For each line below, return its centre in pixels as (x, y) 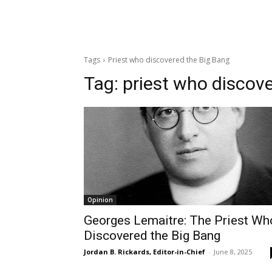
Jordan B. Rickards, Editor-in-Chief (144, 252)
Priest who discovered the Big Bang (169, 60)
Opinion (100, 200)
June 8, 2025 (233, 252)
